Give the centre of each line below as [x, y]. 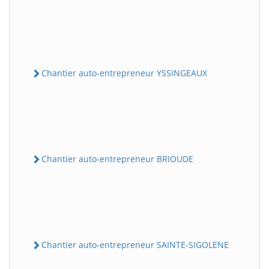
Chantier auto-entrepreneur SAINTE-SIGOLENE [135, 245]
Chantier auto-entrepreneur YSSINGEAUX [124, 73]
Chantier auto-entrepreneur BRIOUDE [117, 159]
